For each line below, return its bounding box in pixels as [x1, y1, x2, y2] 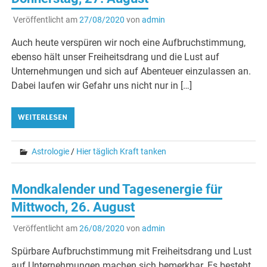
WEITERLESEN [18, 112, 68, 123]
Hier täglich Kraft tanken [76, 147, 167, 157]
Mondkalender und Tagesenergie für [11, 182, 223, 197]
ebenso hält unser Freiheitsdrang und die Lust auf [11, 51, 220, 63]
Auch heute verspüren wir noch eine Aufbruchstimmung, [11, 37, 246, 49]
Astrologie [32, 147, 70, 157]
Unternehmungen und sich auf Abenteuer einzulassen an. [11, 66, 252, 77]
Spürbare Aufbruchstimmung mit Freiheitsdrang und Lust [11, 245, 252, 257]
